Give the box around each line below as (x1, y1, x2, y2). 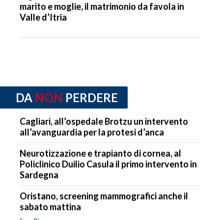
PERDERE (65, 90, 118, 105)
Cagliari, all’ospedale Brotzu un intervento (20, 115, 188, 127)
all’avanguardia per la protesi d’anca (20, 126, 164, 137)
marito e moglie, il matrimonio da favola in (20, 1, 184, 12)
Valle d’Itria (20, 12, 67, 23)
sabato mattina (20, 201, 81, 212)
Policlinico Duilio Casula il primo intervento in (20, 158, 197, 169)
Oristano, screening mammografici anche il (20, 190, 188, 201)
